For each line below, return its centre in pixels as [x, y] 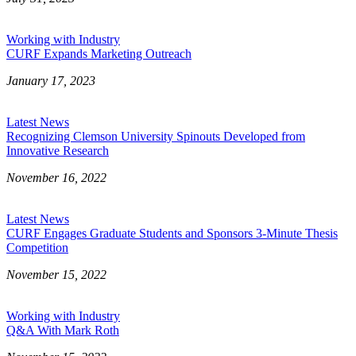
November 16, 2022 [56, 177]
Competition [37, 247]
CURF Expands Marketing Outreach [99, 53]
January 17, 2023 [51, 80]
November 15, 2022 [56, 274]
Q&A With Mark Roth [63, 330]
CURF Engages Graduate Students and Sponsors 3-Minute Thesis [172, 233]
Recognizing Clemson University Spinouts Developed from [156, 136]
